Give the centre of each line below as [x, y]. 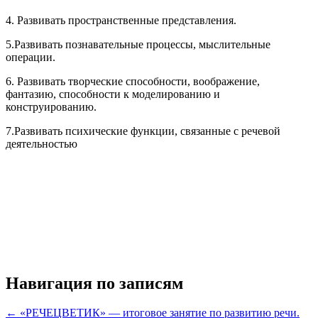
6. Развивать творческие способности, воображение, [133, 81]
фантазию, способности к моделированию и [113, 94]
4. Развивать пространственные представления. [121, 20]
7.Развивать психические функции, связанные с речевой [143, 131]
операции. [31, 57]
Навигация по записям [94, 283]
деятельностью [42, 143]
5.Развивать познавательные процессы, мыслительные [138, 44]
